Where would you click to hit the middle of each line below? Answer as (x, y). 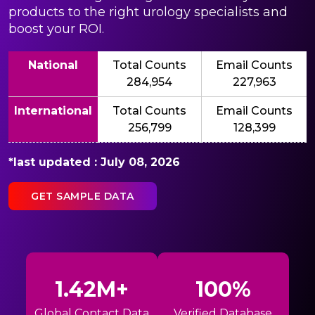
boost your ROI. (56, 28)
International (53, 110)
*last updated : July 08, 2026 (94, 162)
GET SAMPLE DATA (83, 196)
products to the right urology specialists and (148, 12)
